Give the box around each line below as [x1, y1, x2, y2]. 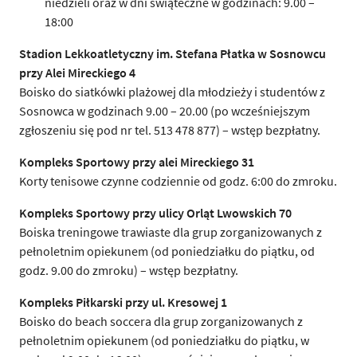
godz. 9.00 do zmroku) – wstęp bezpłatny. [19, 261, 238, 278]
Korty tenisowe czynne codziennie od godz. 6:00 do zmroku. [19, 172, 337, 189]
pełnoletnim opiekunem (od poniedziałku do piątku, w [19, 331, 309, 348]
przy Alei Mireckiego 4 [19, 64, 135, 80]
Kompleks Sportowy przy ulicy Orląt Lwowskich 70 [19, 204, 292, 221]
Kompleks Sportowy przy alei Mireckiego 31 [19, 153, 254, 170]
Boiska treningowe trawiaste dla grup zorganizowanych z [19, 223, 322, 240]
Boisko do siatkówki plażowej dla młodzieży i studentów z [19, 83, 325, 100]
